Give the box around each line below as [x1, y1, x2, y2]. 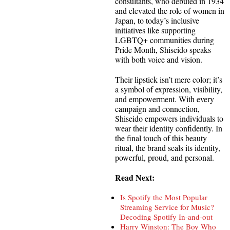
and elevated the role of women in [115, 5, 224, 16]
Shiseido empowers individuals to [115, 112, 223, 124]
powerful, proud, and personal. [115, 151, 217, 163]
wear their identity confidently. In [115, 122, 222, 133]
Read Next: [115, 171, 155, 183]
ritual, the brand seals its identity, [115, 142, 220, 153]
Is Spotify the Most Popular [120, 191, 207, 202]
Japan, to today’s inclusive [115, 14, 199, 26]
